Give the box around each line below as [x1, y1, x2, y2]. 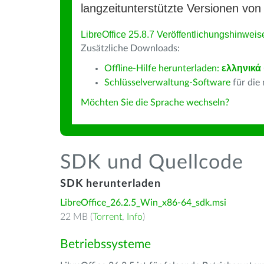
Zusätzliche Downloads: [81, 44, 180, 53]
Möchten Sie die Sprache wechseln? [81, 98, 229, 107]
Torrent [93, 212, 122, 222]
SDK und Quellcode [60, 153, 243, 173]
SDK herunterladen [60, 179, 161, 189]
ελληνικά [222, 64, 261, 73]
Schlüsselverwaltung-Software [104, 78, 230, 87]
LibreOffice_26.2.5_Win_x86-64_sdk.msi [60, 198, 226, 207]
